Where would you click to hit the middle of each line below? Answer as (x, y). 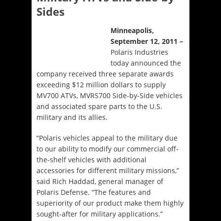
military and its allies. (72, 117)
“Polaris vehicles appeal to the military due (107, 138)
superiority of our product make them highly (110, 203)
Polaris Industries (140, 52)
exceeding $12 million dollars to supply (101, 84)
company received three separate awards (105, 74)
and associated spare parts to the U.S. (99, 106)
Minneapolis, (132, 30)
